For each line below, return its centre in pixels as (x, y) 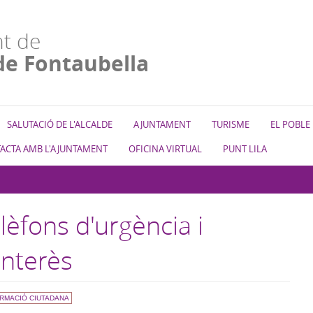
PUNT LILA (245, 149)
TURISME (230, 124)
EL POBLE (290, 124)
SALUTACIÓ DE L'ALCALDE (59, 124)
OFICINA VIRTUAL (165, 149)
